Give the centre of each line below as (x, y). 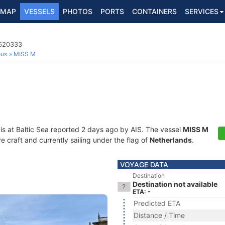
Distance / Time (159, 215)
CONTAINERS (154, 11)
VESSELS (39, 11)
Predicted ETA (157, 203)
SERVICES (202, 11)
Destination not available (175, 184)
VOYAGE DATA (144, 164)
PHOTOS (78, 11)
